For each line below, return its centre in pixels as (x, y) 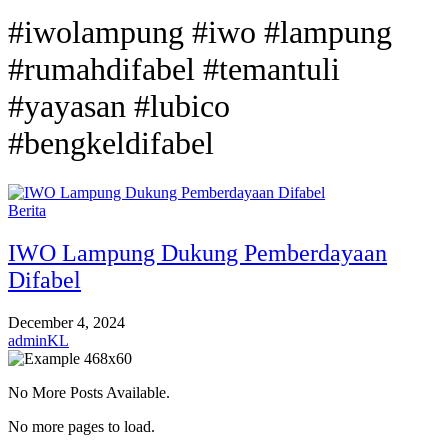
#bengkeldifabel (111, 143)
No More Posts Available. (89, 392)
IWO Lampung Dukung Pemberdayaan (197, 252)
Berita (27, 210)
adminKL (38, 340)
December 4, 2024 (66, 322)
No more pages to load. (81, 426)
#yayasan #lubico (119, 106)
